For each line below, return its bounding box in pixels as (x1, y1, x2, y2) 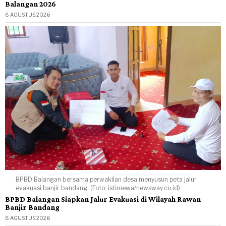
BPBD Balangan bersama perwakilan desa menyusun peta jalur (16, 176, 197, 184)
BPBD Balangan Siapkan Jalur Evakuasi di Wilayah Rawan (5, 195, 201, 204)
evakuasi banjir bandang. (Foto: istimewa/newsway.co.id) (16, 184, 181, 192)
